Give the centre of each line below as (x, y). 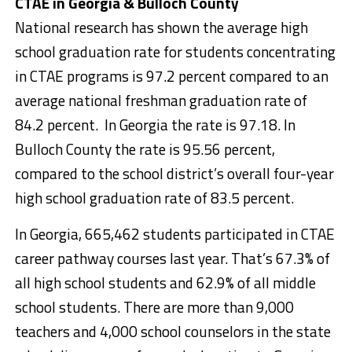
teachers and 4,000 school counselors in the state (172, 331)
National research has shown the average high (161, 27)
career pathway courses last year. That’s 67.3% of (172, 258)
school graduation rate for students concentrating (175, 51)
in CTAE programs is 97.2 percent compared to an (171, 75)
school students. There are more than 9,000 (154, 306)
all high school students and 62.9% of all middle (165, 282)
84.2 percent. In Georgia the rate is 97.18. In (155, 124)
